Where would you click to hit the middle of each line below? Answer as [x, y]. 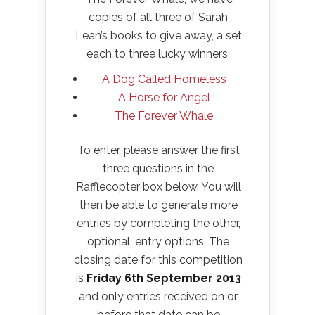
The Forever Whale [164, 115]
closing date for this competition [158, 259]
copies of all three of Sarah [158, 17]
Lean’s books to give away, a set [158, 35]
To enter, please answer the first [158, 150]
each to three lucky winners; [158, 53]
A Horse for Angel [164, 97]
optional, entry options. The [158, 241]
